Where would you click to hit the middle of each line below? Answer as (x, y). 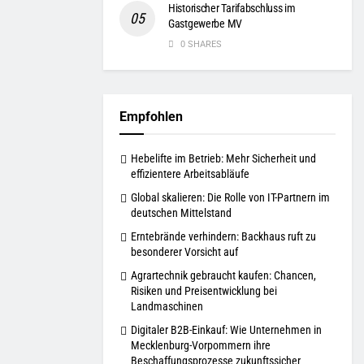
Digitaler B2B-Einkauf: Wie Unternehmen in (226, 330)
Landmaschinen (167, 307)
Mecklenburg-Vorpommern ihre (201, 346)
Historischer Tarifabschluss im (232, 9)
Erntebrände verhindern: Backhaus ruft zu (223, 237)
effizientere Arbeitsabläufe (190, 174)
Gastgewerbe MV (206, 24)
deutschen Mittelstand (181, 213)
